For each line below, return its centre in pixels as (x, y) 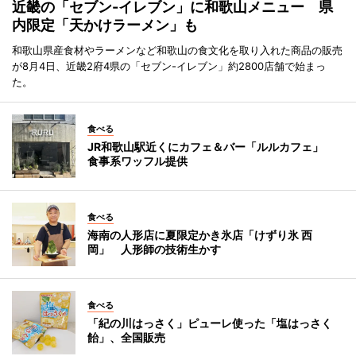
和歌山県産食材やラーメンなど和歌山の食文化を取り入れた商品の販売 (177, 50)
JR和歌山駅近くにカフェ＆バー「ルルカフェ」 (211, 146)
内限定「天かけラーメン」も (105, 25)
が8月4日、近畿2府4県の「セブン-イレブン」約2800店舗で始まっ (169, 66)
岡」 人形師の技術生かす (154, 249)
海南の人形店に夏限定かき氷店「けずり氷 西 (200, 234)
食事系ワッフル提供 (137, 161)
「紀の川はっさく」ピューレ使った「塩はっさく (210, 323)
